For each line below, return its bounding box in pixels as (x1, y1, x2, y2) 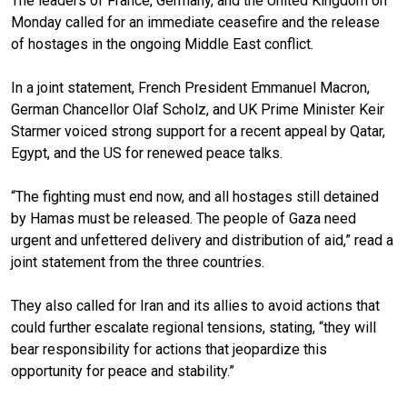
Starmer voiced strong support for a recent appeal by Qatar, (11, 122, 385, 140)
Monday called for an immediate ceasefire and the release (11, 13, 380, 31)
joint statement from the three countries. (11, 253, 264, 271)
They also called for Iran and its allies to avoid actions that (11, 296, 380, 314)
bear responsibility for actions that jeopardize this (11, 340, 327, 358)
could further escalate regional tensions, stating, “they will (11, 318, 376, 336)
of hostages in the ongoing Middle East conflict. (11, 35, 313, 53)
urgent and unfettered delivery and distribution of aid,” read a (11, 231, 393, 249)
